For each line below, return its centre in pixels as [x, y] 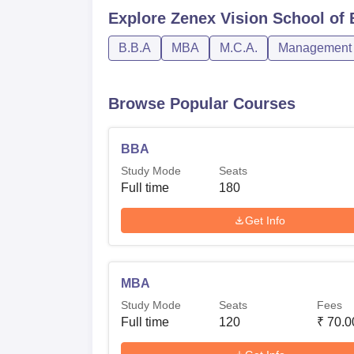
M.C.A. [239, 48]
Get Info [265, 220]
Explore [139, 18]
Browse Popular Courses [202, 104]
